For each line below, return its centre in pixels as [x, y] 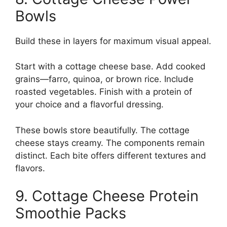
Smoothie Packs [71, 213]
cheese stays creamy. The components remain [110, 143]
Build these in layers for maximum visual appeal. [113, 41]
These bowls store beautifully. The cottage [102, 130]
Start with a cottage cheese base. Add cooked [110, 67]
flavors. [30, 168]
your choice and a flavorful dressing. [89, 105]
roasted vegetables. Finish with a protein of [104, 92]
